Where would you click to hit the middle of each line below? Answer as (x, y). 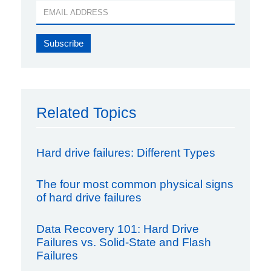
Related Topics (87, 113)
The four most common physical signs (135, 184)
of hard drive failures (89, 198)
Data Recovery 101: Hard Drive (118, 229)
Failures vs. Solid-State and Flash (124, 243)
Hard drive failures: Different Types (126, 153)
